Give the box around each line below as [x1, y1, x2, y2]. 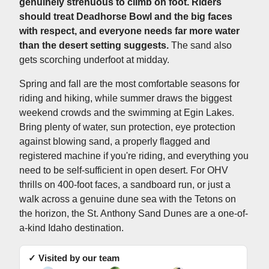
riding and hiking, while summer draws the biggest [19, 92, 232, 103]
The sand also [169, 40, 232, 50]
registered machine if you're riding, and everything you [19, 150, 249, 161]
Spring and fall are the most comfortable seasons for [19, 78, 240, 89]
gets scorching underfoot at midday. [19, 54, 169, 65]
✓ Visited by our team [28, 252, 119, 263]
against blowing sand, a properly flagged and [19, 136, 210, 147]
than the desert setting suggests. [19, 40, 169, 50]
